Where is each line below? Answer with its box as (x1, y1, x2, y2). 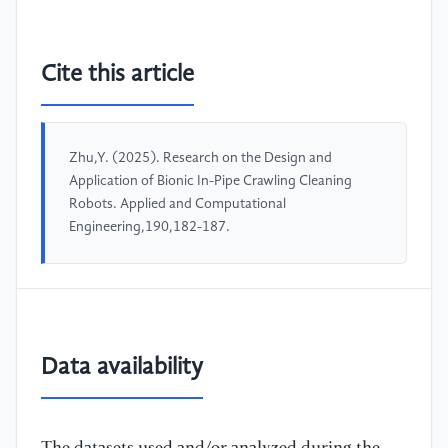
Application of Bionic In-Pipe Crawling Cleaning (69, 174, 352, 189)
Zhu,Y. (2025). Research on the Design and (69, 151, 332, 166)
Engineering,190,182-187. (69, 220, 230, 235)
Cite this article (41, 63, 194, 88)
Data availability (41, 355, 203, 380)
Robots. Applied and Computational (69, 197, 286, 212)
